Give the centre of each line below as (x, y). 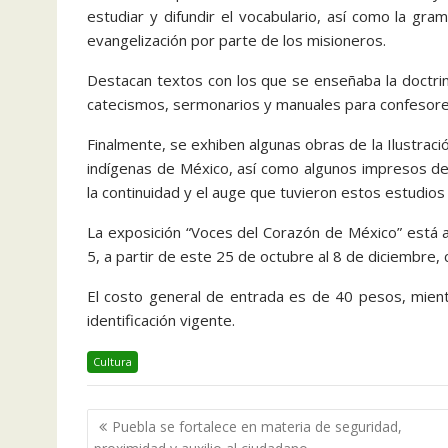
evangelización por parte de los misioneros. (236, 40)
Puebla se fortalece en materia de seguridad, (257, 426)
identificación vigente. (161, 320)
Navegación (150, 420)
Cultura (112, 362)
